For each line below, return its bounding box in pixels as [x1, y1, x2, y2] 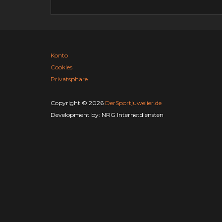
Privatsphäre [51, 75, 88, 83]
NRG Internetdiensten [102, 111, 164, 118]
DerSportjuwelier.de [105, 99, 162, 107]
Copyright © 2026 [51, 99, 105, 107]
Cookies [51, 63, 72, 71]
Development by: [51, 111, 102, 118]
